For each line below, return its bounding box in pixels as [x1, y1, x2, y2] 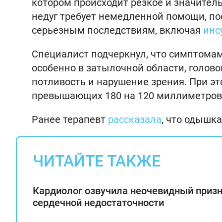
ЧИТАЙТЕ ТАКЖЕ [33, 152, 161, 170]
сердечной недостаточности [33, 197, 164, 209]
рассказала [108, 113, 162, 125]
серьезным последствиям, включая [32, 24, 203, 36]
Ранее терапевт [32, 113, 108, 125]
